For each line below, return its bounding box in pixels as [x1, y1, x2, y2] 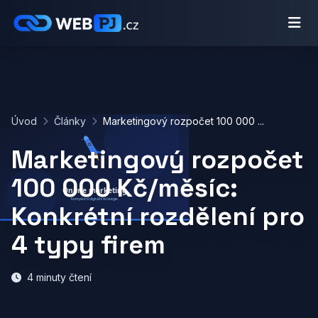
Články [54, 115, 86, 127]
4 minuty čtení [27, 271, 92, 283]
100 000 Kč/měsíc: [11, 172, 238, 204]
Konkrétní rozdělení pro [11, 200, 305, 233]
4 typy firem [11, 229, 165, 261]
